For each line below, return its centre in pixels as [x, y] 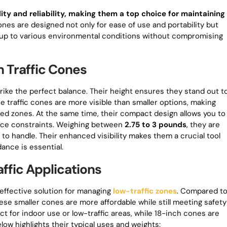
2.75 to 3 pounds [156, 125]
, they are [203, 125]
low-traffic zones [145, 191]
